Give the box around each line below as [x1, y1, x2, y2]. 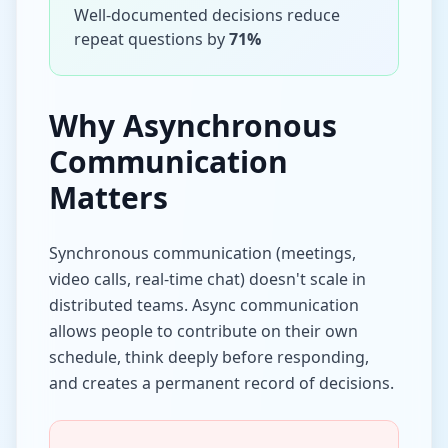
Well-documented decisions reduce [74, 4, 340, 26]
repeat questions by [74, 28, 229, 50]
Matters [49, 177, 168, 218]
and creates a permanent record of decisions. [49, 372, 394, 394]
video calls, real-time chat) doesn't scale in [49, 268, 366, 290]
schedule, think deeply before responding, [49, 346, 369, 368]
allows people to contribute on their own [49, 320, 358, 342]
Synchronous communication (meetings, [49, 242, 356, 264]
